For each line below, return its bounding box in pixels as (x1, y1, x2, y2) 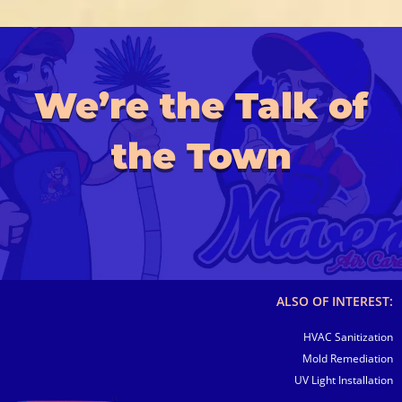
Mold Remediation (302, 350, 393, 366)
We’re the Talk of (34, 83, 368, 127)
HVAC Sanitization (303, 328, 393, 345)
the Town (110, 133, 292, 178)
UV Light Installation (294, 371, 393, 388)
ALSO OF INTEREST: (276, 292, 393, 310)
